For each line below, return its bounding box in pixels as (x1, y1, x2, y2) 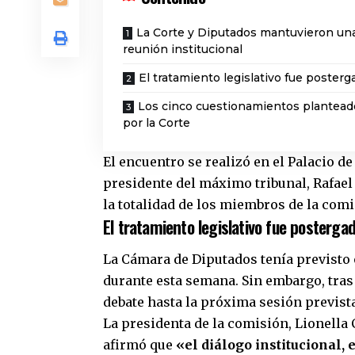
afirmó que (103, 337, 176, 353)
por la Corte (123, 115, 190, 130)
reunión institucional (123, 41, 242, 56)
